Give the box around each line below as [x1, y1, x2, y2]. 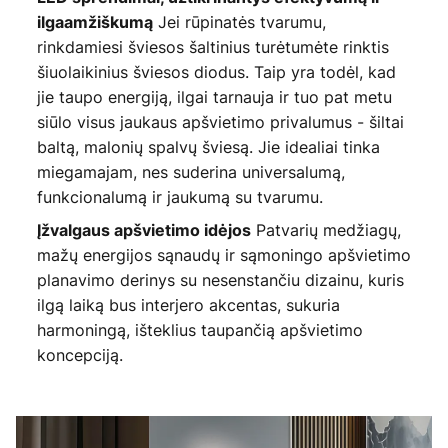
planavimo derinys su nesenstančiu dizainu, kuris [36, 269, 404, 292]
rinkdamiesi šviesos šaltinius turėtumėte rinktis [36, 36, 389, 59]
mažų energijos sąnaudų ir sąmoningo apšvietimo [36, 244, 411, 267]
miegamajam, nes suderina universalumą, [36, 161, 345, 184]
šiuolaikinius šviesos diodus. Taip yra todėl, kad [36, 61, 396, 84]
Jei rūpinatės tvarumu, [152, 11, 326, 34]
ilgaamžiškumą [36, 12, 153, 33]
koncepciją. [36, 344, 123, 367]
